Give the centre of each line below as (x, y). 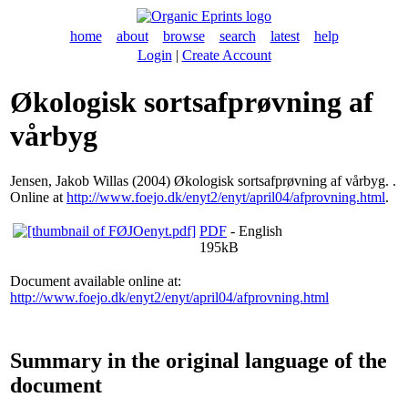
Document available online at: (96, 280)
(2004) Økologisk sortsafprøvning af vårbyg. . (262, 180)
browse (184, 36)
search (237, 36)
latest (285, 36)
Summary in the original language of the (199, 360)
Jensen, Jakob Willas (69, 180)
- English (255, 230)
